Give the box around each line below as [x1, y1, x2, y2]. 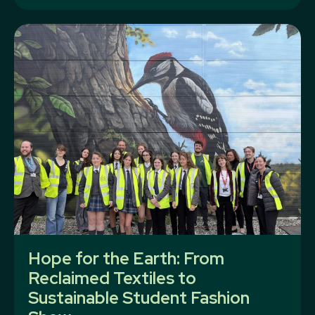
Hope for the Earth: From [28, 247, 224, 269]
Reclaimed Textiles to [28, 267, 196, 289]
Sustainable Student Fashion [28, 287, 250, 309]
